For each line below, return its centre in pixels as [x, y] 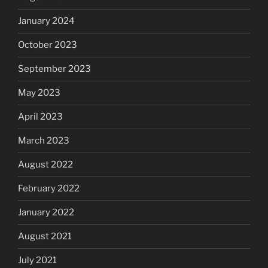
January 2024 [46, 21]
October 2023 [48, 45]
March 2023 [44, 141]
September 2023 [54, 69]
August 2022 [45, 165]
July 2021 [37, 261]
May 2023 [39, 93]
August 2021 [45, 237]
